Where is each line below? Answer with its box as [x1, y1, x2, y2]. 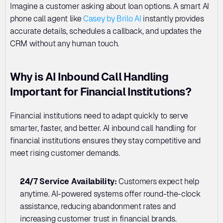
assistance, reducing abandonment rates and [20, 202, 176, 211]
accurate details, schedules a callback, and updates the [10, 26, 202, 36]
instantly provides [141, 14, 204, 23]
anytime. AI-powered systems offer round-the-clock [20, 189, 201, 199]
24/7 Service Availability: [20, 177, 117, 186]
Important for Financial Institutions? [10, 86, 192, 98]
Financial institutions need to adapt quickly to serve [10, 111, 189, 120]
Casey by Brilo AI [83, 14, 141, 23]
